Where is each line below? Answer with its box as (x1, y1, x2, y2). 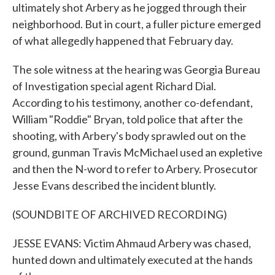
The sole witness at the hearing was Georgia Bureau (12, 63, 260, 76)
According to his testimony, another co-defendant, (12, 96, 253, 109)
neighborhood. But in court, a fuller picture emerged (12, 17, 261, 31)
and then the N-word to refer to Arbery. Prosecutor (12, 162, 258, 176)
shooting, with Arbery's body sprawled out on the (12, 129, 246, 142)
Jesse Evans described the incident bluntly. (12, 179, 216, 192)
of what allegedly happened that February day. (12, 34, 233, 47)
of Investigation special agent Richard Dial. (12, 79, 216, 93)
